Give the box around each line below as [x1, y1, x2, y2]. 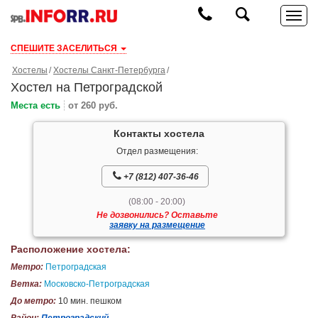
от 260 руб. [68, 100, 118, 111]
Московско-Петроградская [42, 279, 150, 289]
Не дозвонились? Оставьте [96, 210, 218, 220]
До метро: [11, 296, 56, 306]
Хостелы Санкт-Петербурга [53, 65, 165, 75]
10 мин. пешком [56, 296, 121, 306]
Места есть [11, 100, 60, 111]
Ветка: [11, 279, 42, 289]
